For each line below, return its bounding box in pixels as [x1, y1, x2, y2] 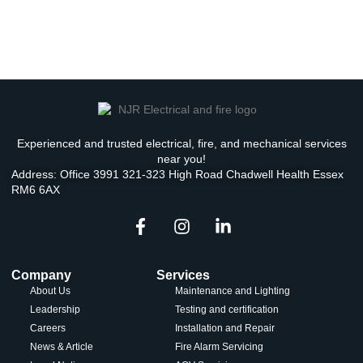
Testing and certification [174, 303, 279, 315]
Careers [29, 322, 66, 334]
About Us [29, 284, 70, 297]
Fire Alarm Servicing [174, 340, 263, 352]
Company [11, 267, 71, 282]
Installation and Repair [174, 322, 275, 334]
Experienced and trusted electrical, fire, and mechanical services [16, 137, 347, 151]
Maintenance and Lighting [174, 284, 290, 297]
